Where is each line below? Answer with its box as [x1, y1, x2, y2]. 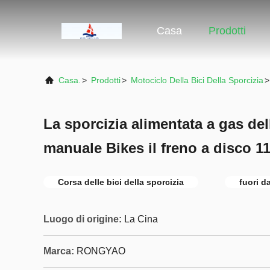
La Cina [124, 214, 158, 224]
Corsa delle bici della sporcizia [58, 177, 184, 187]
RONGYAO [77, 246, 125, 256]
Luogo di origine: [43, 214, 122, 224]
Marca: [43, 246, 74, 256]
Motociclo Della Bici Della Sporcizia [131, 75, 263, 85]
